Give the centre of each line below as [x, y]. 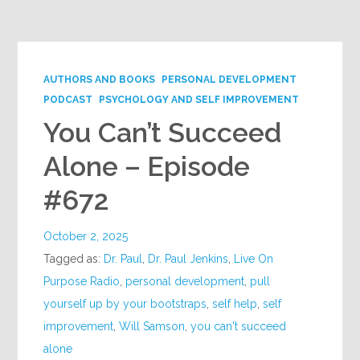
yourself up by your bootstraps [125, 304]
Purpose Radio [82, 281]
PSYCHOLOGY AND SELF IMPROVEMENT [199, 100]
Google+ [52, 16]
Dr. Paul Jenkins [188, 259]
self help [235, 304]
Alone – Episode [147, 166]
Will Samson [152, 326]
